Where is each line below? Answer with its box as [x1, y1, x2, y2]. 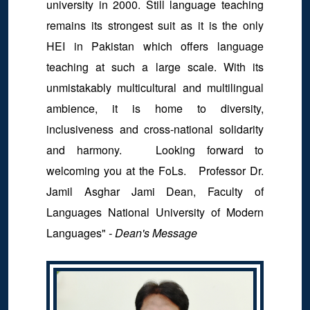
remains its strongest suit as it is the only [46, 17, 264, 33]
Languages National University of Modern [46, 204, 264, 220]
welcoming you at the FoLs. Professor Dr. [46, 163, 264, 179]
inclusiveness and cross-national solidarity [46, 121, 264, 137]
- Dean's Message [109, 225, 197, 241]
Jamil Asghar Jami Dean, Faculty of [46, 183, 264, 199]
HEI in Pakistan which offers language [46, 38, 264, 54]
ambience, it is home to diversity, [46, 100, 264, 116]
